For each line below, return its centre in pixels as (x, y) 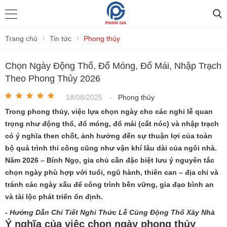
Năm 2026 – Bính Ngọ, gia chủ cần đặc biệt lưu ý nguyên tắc (110, 160)
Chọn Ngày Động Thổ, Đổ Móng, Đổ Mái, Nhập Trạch (113, 66)
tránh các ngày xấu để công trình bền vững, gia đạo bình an (109, 184)
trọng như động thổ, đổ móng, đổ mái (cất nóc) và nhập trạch (112, 124)
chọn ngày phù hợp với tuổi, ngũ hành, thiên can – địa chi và (112, 172)
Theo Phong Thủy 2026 (53, 79)
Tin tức (61, 39)
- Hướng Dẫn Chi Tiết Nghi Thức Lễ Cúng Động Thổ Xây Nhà (110, 212)
